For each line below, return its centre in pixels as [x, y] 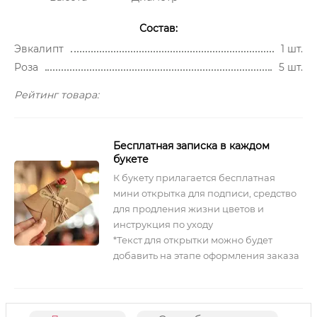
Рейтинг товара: [57, 95]
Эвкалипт [39, 49]
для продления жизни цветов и [189, 209]
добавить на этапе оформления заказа [206, 255]
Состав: [158, 28]
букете [131, 159]
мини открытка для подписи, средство [205, 193]
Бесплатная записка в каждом [191, 146]
